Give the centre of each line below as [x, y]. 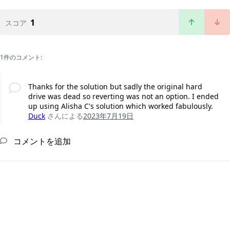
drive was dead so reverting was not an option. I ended [123, 97]
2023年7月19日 [108, 116]
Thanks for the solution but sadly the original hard [115, 87]
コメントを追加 [41, 141]
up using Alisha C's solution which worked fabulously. [120, 106]
